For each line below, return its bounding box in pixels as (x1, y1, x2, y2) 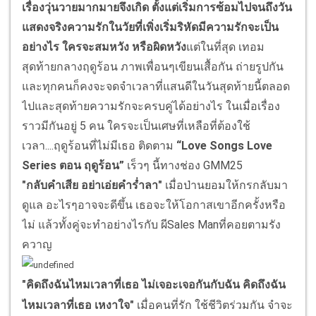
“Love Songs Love (176, 139, 272, 153)
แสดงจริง (22, 20, 67, 35)
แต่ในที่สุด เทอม (186, 40, 265, 54)
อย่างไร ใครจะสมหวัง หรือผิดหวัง (22, 40, 186, 54)
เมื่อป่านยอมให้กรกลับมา (162, 178, 288, 193)
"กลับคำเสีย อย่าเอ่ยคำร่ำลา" (22, 178, 162, 193)
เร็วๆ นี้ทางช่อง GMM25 (124, 159, 245, 173)
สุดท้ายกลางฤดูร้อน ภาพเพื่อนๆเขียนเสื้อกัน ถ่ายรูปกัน (22, 60, 284, 74)
